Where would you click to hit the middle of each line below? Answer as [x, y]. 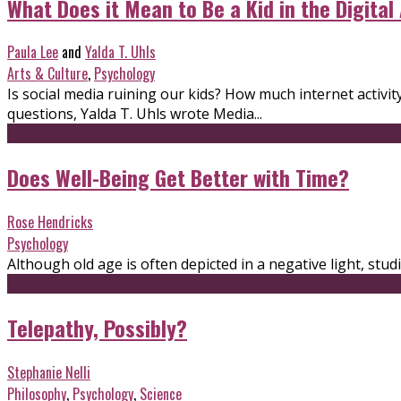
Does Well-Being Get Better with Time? [178, 178]
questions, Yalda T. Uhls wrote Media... [135, 114]
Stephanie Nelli [49, 373]
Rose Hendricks [50, 222]
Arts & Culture [47, 74]
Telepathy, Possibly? [97, 328]
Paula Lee [33, 52]
